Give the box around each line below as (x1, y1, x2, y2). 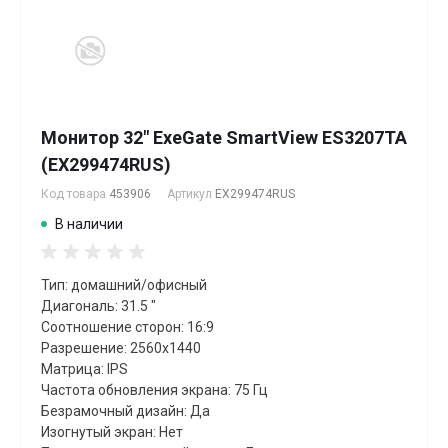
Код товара (41, 187, 109, 201)
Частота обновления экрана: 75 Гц (41, 382, 268, 398)
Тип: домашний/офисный (41, 277, 207, 293)
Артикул (167, 187, 215, 201)
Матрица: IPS (41, 361, 128, 377)
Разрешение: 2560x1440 (41, 340, 201, 356)
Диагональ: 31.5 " (41, 298, 156, 314)
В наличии (55, 216, 123, 232)
